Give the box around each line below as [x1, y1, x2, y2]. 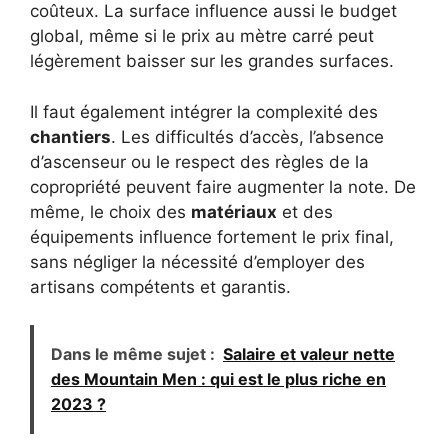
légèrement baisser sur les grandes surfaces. [30, 51, 394, 71]
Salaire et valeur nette [223, 344, 395, 364]
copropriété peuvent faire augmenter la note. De [30, 176, 416, 197]
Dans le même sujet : [51, 344, 215, 364]
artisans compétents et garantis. [30, 276, 291, 297]
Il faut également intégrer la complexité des [30, 101, 378, 122]
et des [277, 201, 333, 222]
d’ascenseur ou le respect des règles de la [30, 151, 369, 172]
